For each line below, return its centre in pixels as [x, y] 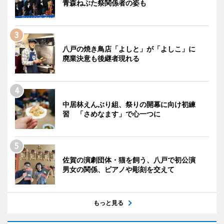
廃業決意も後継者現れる [101, 58]
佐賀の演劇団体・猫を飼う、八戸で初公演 [132, 159]
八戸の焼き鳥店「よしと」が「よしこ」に [132, 48]
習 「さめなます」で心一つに [111, 113]
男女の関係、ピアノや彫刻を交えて [118, 169]
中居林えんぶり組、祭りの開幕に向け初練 [129, 104]
